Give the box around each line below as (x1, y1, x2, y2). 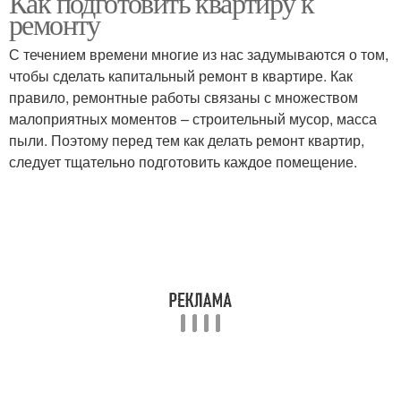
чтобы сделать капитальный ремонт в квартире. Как (9, 65, 353, 86)
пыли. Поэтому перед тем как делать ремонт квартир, (9, 130, 364, 150)
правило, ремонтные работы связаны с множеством (9, 87, 358, 107)
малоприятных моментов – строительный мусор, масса (9, 108, 377, 129)
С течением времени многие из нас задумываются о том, (9, 44, 388, 64)
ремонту (9, 4, 100, 43)
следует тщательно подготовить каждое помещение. (9, 151, 357, 172)
